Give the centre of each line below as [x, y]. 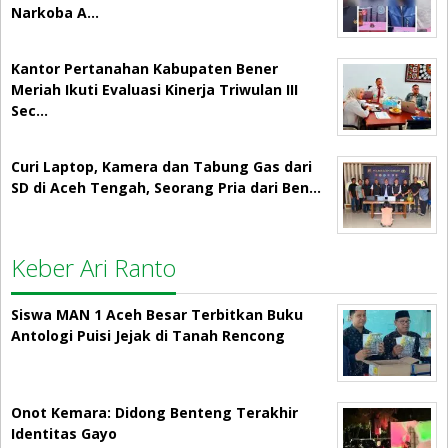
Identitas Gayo [64, 434]
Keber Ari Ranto [93, 268]
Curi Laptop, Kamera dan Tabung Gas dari [161, 167]
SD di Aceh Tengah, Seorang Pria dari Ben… [166, 188]
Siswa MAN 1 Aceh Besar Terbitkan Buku [157, 315]
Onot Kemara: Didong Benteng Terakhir [154, 413]
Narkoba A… [55, 13]
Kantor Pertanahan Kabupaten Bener [144, 69]
